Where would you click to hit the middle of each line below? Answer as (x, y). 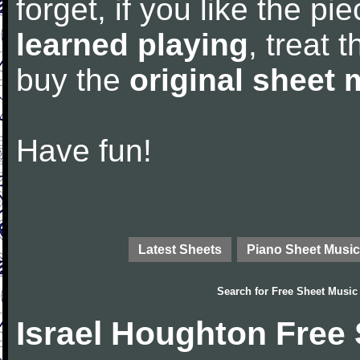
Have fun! (84, 151)
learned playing (132, 45)
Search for (244, 291)
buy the (73, 80)
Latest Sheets (180, 249)
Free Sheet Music (315, 291)
